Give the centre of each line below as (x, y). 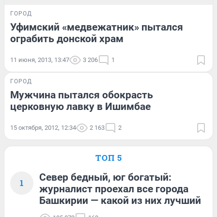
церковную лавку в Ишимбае (80, 106)
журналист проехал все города (114, 189)
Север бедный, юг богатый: (105, 177)
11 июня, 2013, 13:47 (40, 60)
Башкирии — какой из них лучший (120, 200)
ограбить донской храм (67, 39)
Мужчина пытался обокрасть (82, 95)
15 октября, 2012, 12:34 (43, 127)
